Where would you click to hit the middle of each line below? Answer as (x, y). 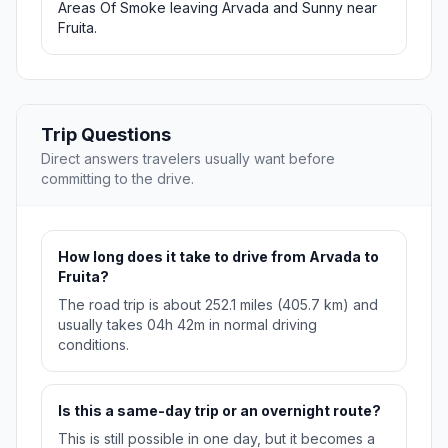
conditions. (93, 345)
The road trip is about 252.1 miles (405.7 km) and (218, 305)
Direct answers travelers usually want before (188, 159)
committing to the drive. (117, 179)
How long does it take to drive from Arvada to (218, 257)
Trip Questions (106, 135)
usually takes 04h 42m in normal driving (187, 325)
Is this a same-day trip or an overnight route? (219, 411)
